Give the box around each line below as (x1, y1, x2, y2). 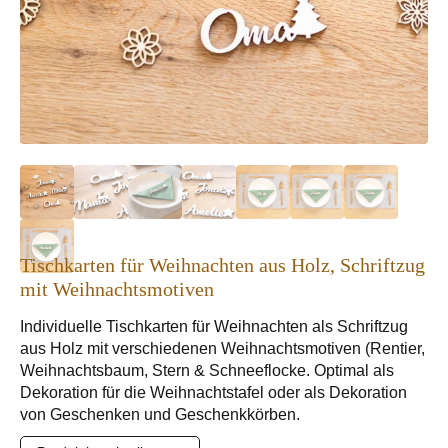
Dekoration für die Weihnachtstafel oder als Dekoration (20, 384, 407, 402)
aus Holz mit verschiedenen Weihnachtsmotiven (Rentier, (20, 340, 425, 358)
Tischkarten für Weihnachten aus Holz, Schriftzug (20, 254, 425, 277)
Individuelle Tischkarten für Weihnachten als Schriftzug (20, 318, 408, 336)
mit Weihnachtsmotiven (20, 278, 214, 301)
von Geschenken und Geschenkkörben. (20, 406, 300, 424)
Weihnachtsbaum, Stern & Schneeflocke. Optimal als (20, 362, 394, 380)
